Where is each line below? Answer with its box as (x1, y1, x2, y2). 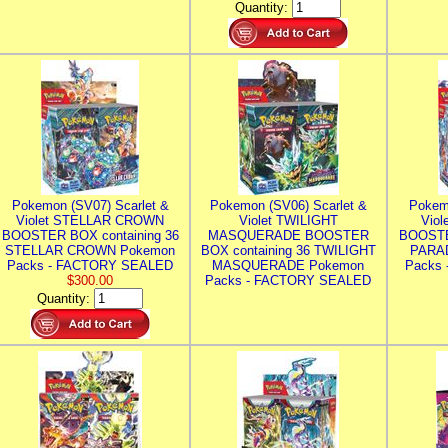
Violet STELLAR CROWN (16, 213, 164, 228)
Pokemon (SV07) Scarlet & (11, 198, 169, 213)
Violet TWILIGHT (238, 213, 338, 228)
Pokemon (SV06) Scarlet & (209, 198, 367, 213)
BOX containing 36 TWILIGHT (200, 243, 376, 258)
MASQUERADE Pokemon (212, 258, 364, 273)
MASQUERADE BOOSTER (207, 228, 369, 243)
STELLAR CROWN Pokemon (5, 243, 175, 258)
